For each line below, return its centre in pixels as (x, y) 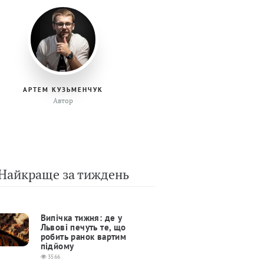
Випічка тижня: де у (81, 218)
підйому (57, 246)
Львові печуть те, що (83, 227)
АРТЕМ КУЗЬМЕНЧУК (63, 90)
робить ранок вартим (83, 237)
